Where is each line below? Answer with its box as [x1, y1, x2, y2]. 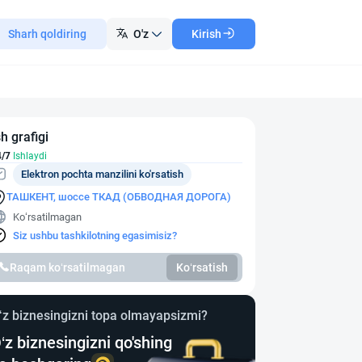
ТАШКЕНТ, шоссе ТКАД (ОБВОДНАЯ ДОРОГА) [6, 191, 231, 203]
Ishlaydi [11, 150, 47, 162]
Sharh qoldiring [8, 27, 86, 40]
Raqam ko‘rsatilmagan [10, 261, 125, 274]
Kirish [192, 27, 221, 40]
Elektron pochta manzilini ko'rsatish [21, 168, 183, 180]
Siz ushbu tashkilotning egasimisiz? [13, 229, 177, 242]
